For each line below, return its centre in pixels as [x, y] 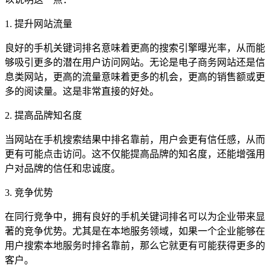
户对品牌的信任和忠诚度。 [63, 168]
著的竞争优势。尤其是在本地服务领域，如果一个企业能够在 [135, 231]
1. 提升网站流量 [39, 24]
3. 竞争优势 [29, 192]
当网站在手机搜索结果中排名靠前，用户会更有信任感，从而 [135, 139]
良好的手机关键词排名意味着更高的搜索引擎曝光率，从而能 [135, 48]
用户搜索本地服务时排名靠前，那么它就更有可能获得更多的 [135, 245]
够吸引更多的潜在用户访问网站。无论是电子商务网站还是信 [135, 62]
